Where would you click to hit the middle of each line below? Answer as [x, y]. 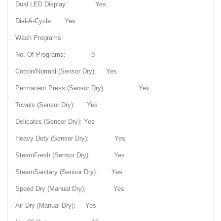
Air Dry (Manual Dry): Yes [56, 206]
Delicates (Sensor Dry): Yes [55, 122]
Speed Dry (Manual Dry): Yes [70, 189]
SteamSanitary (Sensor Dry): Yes [69, 172]
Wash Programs [38, 38]
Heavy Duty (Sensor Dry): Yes [70, 139]
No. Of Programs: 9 [55, 55]
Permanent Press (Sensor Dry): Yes [82, 88]
